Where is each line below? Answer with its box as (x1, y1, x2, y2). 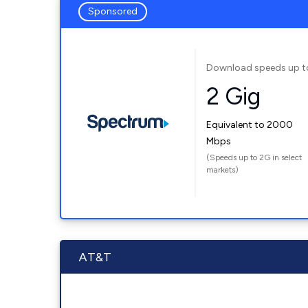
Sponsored (88, 5, 137, 17)
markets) (206, 164, 239, 175)
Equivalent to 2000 (206, 118, 294, 131)
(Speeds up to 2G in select (206, 152, 302, 162)
